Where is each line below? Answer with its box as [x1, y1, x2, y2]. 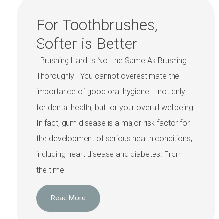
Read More [51, 194, 86, 203]
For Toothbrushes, [36, 16, 158, 34]
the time [36, 165, 64, 175]
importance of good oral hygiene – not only [36, 87, 185, 96]
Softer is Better [36, 34, 138, 53]
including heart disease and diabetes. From [36, 150, 183, 159]
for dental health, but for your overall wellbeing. [36, 103, 195, 112]
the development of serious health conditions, [36, 134, 192, 143]
